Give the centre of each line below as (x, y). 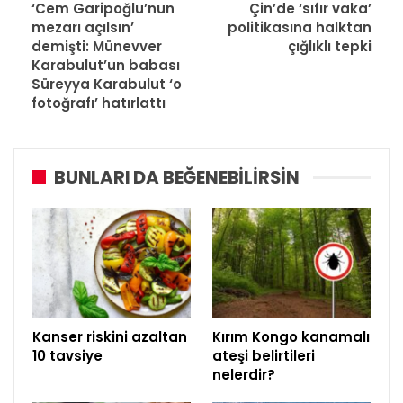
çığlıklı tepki (330, 46)
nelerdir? (244, 374)
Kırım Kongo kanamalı (291, 336)
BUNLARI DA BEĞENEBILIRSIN (177, 177)
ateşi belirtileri (264, 355)
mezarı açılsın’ (83, 27)
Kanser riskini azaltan (110, 336)
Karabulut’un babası (106, 65)
